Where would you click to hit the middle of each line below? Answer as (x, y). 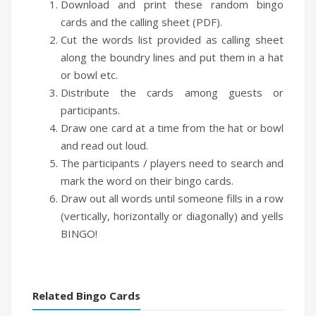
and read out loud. (104, 145)
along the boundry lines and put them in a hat (172, 57)
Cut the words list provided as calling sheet (172, 39)
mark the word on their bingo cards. (147, 180)
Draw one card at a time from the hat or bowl (172, 127)
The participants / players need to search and (172, 163)
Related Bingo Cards (86, 295)
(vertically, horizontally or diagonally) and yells (172, 215)
